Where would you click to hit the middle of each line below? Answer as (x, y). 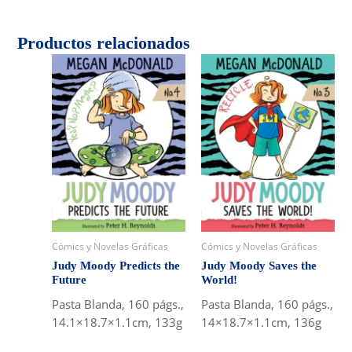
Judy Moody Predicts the (116, 265)
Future (70, 279)
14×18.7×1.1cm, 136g (261, 322)
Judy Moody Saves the (258, 265)
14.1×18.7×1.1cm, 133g (117, 322)
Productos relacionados (104, 43)
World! (219, 279)
